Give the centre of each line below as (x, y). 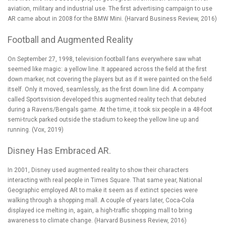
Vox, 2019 (48, 129)
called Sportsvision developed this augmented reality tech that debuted (107, 99)
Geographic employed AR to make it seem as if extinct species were (103, 190)
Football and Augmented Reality (70, 39)
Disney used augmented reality (75, 170)
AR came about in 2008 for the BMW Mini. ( (67, 18)
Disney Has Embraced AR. (59, 150)
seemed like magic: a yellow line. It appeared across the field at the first (107, 69)
